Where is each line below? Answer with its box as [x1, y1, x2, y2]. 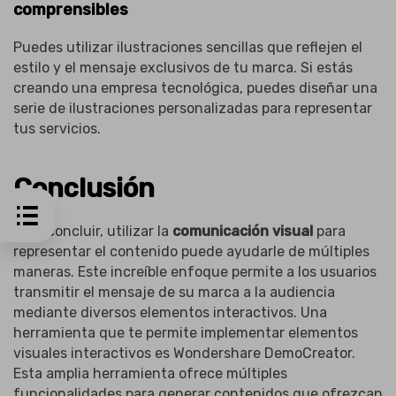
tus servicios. [13, 119, 101, 137]
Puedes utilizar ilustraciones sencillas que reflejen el [13, 38, 362, 56]
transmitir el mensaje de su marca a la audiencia [13, 284, 335, 301]
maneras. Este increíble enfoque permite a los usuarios [13, 263, 377, 281]
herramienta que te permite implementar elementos [13, 324, 358, 342]
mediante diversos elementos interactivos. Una [13, 304, 327, 322]
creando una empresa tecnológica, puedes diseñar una [13, 79, 377, 96]
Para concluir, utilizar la [13, 223, 172, 240]
